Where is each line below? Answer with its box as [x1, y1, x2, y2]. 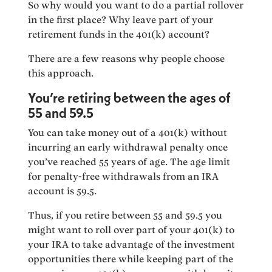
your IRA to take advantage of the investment [28, 238, 236, 250]
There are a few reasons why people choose [28, 52, 225, 64]
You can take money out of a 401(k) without [28, 126, 228, 138]
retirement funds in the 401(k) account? [28, 28, 210, 40]
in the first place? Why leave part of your [28, 13, 214, 25]
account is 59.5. [28, 185, 100, 197]
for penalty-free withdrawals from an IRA [28, 170, 219, 182]
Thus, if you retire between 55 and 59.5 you [28, 209, 223, 221]
